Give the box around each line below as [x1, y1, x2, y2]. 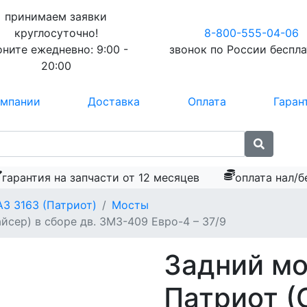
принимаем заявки [5, 10, 107, 23]
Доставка [88, 95, 140, 108]
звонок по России [169, 42, 270, 56]
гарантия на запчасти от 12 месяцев [2, 171, 200, 184]
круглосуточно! [14, 26, 98, 40]
